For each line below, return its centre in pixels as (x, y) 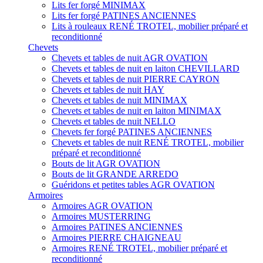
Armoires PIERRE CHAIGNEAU (117, 237)
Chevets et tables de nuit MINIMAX (119, 100)
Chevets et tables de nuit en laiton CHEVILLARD (146, 68)
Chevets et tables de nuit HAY (108, 89)
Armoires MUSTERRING (101, 216)
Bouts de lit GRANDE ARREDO (115, 174)
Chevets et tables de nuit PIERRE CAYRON (136, 79)
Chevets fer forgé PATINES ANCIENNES (132, 131)
